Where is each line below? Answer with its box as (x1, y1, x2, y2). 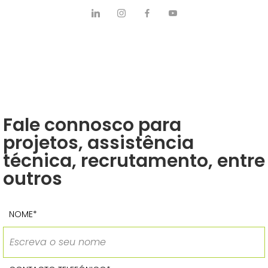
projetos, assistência (3, 130, 194, 156)
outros (3, 166, 62, 192)
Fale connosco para (3, 112, 181, 138)
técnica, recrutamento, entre (3, 148, 265, 174)
